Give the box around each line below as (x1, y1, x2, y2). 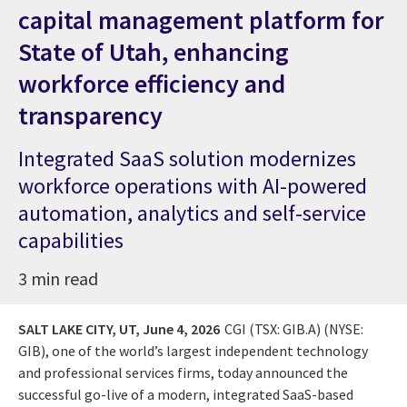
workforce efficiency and (18, 66, 285, 100)
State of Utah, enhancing (18, 35, 289, 68)
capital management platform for (18, 3, 383, 36)
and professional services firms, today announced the (18, 362, 348, 382)
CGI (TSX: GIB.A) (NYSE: (224, 319, 363, 338)
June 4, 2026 (143, 319, 220, 338)
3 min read (18, 266, 98, 290)
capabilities (18, 225, 124, 254)
